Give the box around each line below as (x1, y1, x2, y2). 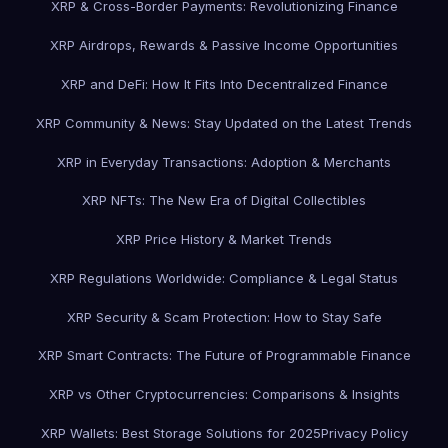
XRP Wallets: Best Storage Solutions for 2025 (40, 425, 321, 441)
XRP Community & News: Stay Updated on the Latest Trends (36, 114, 412, 131)
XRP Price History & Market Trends (116, 231, 332, 248)
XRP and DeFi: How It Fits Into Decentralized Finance (60, 75, 388, 92)
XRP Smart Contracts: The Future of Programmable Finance (37, 347, 411, 364)
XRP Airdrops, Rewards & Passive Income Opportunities (50, 37, 398, 54)
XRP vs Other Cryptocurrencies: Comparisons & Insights (48, 386, 400, 403)
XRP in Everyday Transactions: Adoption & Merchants (57, 153, 391, 170)
